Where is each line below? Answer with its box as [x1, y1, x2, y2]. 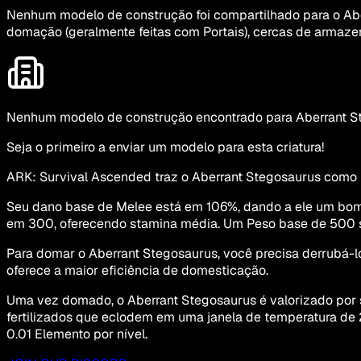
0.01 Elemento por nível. [6, 326, 147, 343]
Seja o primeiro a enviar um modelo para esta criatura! [6, 139, 324, 156]
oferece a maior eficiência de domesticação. [6, 262, 268, 280]
